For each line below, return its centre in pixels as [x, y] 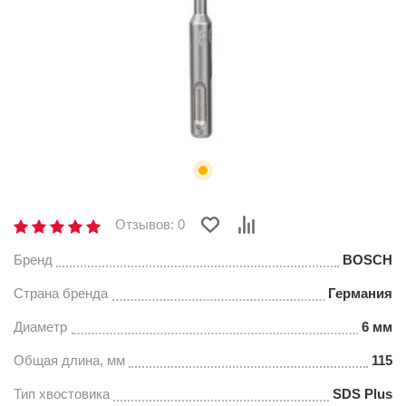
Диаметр [40, 327]
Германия [360, 293]
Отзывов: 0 [150, 224]
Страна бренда [61, 293]
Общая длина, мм [69, 360]
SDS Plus [362, 394]
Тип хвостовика [62, 394]
